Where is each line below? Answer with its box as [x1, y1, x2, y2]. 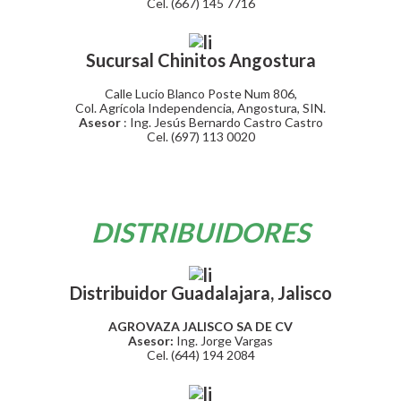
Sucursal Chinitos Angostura [85, 49, 316, 71]
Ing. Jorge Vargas [174, 333, 273, 348]
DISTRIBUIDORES [91, 216, 310, 248]
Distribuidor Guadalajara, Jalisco [69, 282, 332, 303]
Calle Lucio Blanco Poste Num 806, [104, 86, 297, 101]
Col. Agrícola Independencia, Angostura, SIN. [75, 100, 326, 115]
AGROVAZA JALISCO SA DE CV [108, 319, 293, 334]
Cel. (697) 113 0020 [146, 129, 255, 144]
